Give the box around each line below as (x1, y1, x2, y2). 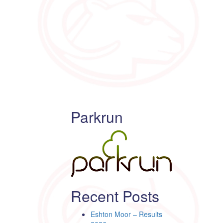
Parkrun (71, 106, 123, 127)
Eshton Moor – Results (91, 209, 162, 220)
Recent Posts (71, 185, 159, 207)
